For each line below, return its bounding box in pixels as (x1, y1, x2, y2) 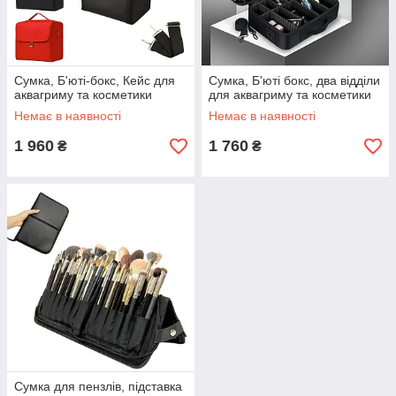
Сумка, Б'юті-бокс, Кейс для (14, 73, 175, 88)
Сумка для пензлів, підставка (14, 379, 182, 393)
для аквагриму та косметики (209, 88, 371, 102)
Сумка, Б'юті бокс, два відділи (209, 73, 380, 88)
